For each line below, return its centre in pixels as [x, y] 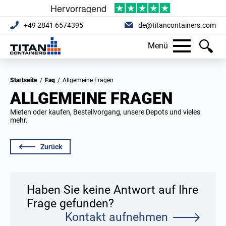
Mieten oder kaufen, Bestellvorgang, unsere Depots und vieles [105, 112]
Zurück [51, 147]
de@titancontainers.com [177, 25]
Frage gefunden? [70, 204]
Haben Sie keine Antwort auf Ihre [112, 190]
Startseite [26, 80]
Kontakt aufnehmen [117, 217]
